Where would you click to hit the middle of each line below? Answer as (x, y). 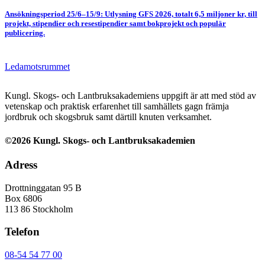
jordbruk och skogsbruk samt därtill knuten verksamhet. (108, 117)
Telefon (22, 232)
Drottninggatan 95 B (43, 188)
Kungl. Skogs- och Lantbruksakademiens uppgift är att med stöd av (130, 96)
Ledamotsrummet (37, 67)
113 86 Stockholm (39, 209)
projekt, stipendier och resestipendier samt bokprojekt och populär (115, 24)
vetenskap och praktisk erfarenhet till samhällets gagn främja (117, 106)
